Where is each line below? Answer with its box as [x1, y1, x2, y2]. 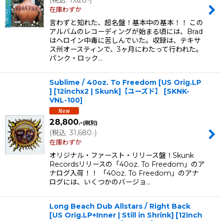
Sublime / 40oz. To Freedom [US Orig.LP [49, 77, 201, 87]
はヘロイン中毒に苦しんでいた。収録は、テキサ [49, 36, 201, 45]
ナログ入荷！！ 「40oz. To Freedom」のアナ [49, 169, 199, 178]
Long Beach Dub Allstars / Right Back [49, 202, 190, 211]
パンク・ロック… [49, 53, 103, 63]
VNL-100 [49, 95, 80, 105]
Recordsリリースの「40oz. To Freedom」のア [49, 160, 205, 169]
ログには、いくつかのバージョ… [49, 178, 150, 187]
